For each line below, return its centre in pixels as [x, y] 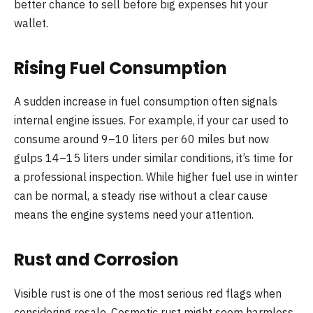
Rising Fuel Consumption [121, 68]
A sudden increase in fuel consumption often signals [146, 102]
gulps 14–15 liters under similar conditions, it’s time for [153, 158]
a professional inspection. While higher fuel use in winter [156, 177]
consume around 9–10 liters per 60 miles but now [141, 139]
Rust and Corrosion [96, 259]
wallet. [31, 23]
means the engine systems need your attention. [134, 215]
